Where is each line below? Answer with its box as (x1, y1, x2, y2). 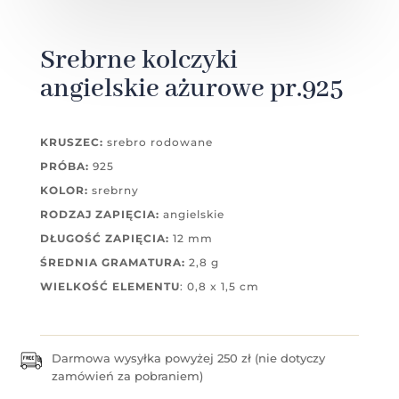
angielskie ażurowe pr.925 (39, 72, 343, 107)
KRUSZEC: (39, 135, 103, 150)
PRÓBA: (39, 159, 89, 174)
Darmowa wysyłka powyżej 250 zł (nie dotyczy (51, 351, 325, 366)
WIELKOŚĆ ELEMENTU (39, 280, 180, 294)
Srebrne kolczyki (39, 44, 238, 78)
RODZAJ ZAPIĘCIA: (39, 208, 159, 222)
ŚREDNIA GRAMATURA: (39, 256, 185, 270)
